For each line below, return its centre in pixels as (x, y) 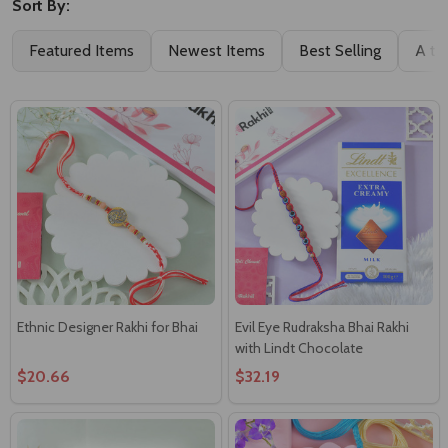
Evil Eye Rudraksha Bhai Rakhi (322, 326)
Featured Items (81, 50)
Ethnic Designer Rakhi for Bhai (107, 326)
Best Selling (340, 50)
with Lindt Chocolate (299, 347)
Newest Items (216, 50)
